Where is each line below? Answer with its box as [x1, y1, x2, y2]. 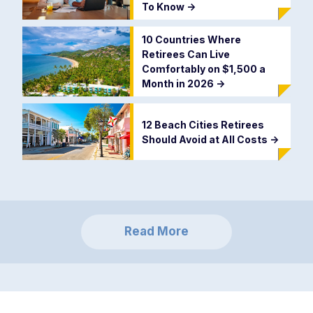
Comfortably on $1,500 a [141, 63, 265, 75]
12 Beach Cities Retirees [141, 118, 264, 131]
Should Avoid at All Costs [141, 133, 270, 145]
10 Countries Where [141, 34, 241, 46]
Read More [124, 224, 189, 239]
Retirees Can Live [141, 48, 230, 61]
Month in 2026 [141, 78, 216, 90]
